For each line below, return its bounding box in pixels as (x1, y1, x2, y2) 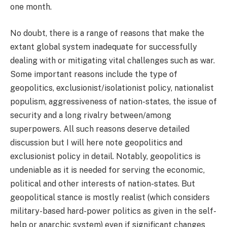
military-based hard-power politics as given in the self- (10, 206, 216, 216)
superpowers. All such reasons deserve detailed (10, 124, 190, 134)
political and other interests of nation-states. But (10, 178, 195, 188)
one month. (10, 2, 52, 12)
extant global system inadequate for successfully (10, 42, 197, 52)
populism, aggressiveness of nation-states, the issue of (10, 96, 217, 106)
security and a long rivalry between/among (10, 110, 171, 120)
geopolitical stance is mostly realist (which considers (10, 192, 210, 202)
